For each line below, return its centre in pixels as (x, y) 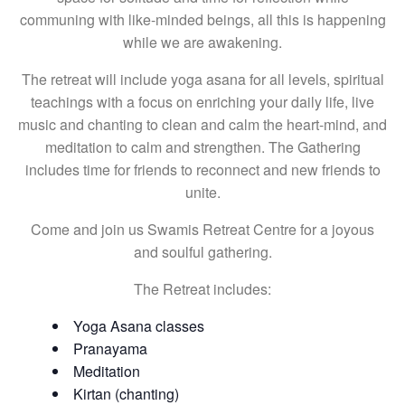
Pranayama (110, 348)
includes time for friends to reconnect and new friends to (202, 170)
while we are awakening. (202, 42)
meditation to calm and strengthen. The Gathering (202, 147)
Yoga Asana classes (138, 326)
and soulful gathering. (202, 252)
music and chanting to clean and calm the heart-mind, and (202, 124)
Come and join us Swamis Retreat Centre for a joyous (202, 229)
